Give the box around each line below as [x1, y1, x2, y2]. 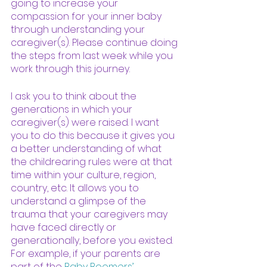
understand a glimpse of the [11, 194, 148, 208]
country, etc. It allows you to [11, 181, 141, 195]
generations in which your [11, 102, 135, 116]
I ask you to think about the [11, 89, 139, 103]
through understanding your [11, 22, 147, 36]
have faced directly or [11, 220, 119, 234]
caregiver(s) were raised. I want [11, 115, 162, 129]
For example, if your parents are [11, 246, 163, 260]
